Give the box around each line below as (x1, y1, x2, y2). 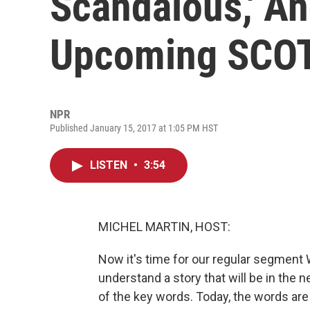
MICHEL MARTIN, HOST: (98, 219, 230, 234)
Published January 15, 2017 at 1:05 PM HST (50, 122, 218, 134)
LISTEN (90, 158, 130, 172)
